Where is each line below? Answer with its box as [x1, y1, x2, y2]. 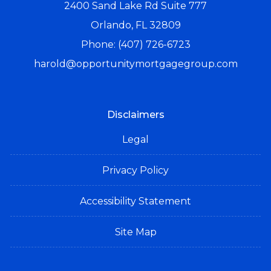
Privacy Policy [102, 165, 169, 176]
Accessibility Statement [80, 195, 191, 207]
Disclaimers [106, 109, 165, 120]
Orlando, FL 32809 [90, 19, 181, 31]
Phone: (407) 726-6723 [80, 39, 191, 50]
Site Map [114, 226, 157, 238]
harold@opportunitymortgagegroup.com [33, 58, 238, 70]
